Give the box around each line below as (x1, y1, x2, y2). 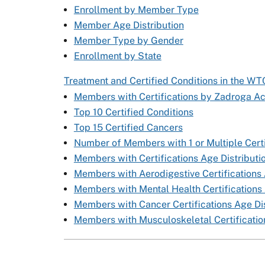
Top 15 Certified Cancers (73, 121, 183, 133)
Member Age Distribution (73, 19, 184, 31)
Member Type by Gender (73, 34, 183, 46)
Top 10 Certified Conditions (73, 106, 193, 118)
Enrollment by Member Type (73, 4, 199, 15)
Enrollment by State (73, 50, 161, 62)
